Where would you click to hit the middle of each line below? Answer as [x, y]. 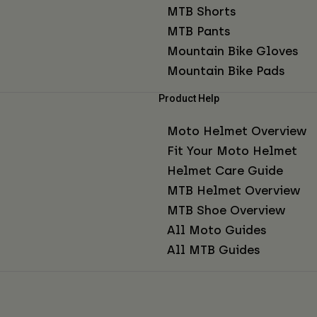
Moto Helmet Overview [237, 131]
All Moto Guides [217, 230]
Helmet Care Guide [225, 170]
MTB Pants [199, 31]
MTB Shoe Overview [226, 210]
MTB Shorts [202, 11]
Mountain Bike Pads [226, 70]
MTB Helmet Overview [234, 190]
